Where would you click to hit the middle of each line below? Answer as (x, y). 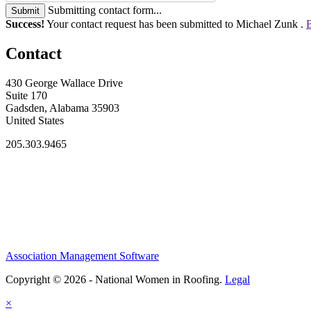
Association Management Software (82, 256)
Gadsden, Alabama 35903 (62, 108)
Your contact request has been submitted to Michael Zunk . (175, 24)
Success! (25, 24)
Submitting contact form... (105, 10)
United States (35, 120)
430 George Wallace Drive (64, 83)
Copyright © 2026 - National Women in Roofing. (115, 280)
